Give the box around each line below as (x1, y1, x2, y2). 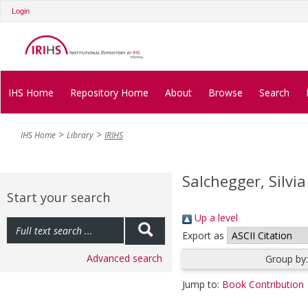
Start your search (7, 189, 110, 206)
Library (67, 129, 93, 142)
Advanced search (87, 252, 162, 265)
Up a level (192, 211, 238, 225)
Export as (182, 229, 224, 243)
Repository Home (70, 85, 148, 99)
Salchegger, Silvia (182, 170, 306, 192)
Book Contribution (222, 278, 304, 291)
